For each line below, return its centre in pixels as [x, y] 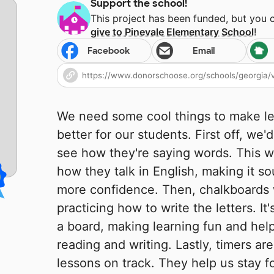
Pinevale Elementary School [190, 32]
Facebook [109, 51]
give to [108, 32]
